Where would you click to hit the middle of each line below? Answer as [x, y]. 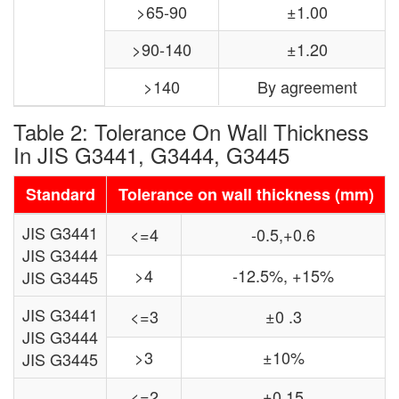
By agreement [307, 86]
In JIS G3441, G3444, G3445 [151, 154]
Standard [60, 194]
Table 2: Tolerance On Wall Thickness [191, 131]
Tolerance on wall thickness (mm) [246, 194]
